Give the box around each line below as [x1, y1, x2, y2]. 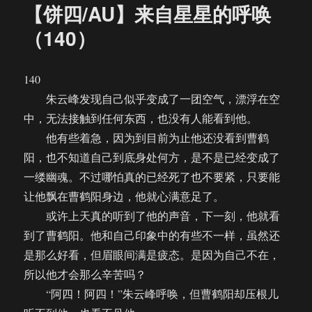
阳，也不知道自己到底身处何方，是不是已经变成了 [24, 150, 281, 165]
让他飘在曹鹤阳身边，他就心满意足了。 [24, 189, 225, 204]
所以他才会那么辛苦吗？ [24, 267, 147, 282]
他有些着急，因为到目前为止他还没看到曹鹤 [24, 130, 270, 146]
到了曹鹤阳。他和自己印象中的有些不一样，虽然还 [24, 228, 281, 243]
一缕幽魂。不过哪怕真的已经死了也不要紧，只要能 [24, 169, 281, 185]
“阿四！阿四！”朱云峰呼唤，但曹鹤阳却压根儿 [24, 286, 279, 302]
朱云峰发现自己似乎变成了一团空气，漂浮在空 [24, 91, 281, 107]
